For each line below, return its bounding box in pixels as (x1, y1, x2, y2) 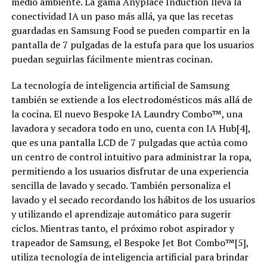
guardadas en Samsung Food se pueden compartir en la (11, 23, 250, 37)
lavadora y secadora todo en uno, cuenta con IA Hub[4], (11, 121, 250, 135)
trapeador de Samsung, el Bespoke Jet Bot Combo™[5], (11, 235, 249, 249)
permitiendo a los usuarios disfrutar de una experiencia (11, 164, 249, 178)
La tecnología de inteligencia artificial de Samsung (11, 78, 229, 92)
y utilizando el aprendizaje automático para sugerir (11, 207, 231, 221)
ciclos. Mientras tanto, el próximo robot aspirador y (11, 221, 234, 235)
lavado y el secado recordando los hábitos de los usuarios (11, 193, 255, 206)
